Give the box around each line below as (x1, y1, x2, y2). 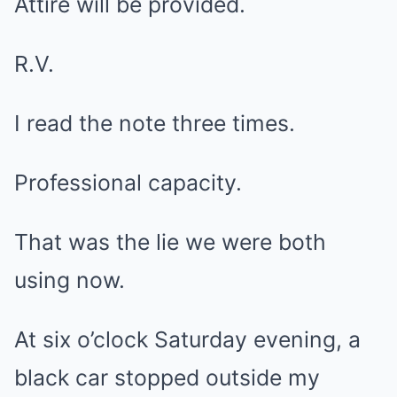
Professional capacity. (14, 169, 242, 196)
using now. (14, 267, 125, 293)
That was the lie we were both (14, 229, 326, 255)
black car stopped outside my (14, 364, 320, 391)
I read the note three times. (14, 110, 295, 136)
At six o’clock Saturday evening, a (14, 326, 361, 353)
